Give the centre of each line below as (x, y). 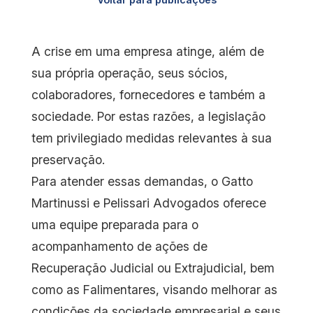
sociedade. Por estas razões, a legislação (148, 116)
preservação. (68, 160)
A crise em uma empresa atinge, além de (148, 51)
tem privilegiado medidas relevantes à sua (152, 138)
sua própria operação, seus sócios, (130, 73)
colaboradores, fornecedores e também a (148, 95)
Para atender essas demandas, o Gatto (142, 181)
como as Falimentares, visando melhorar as (154, 290)
